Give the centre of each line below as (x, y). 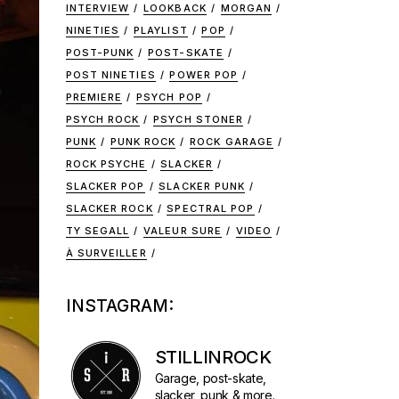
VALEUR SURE (183, 231)
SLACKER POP (105, 186)
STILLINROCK (213, 357)
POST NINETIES (110, 75)
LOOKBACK (175, 8)
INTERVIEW (98, 8)
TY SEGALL (98, 231)
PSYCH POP (169, 97)
